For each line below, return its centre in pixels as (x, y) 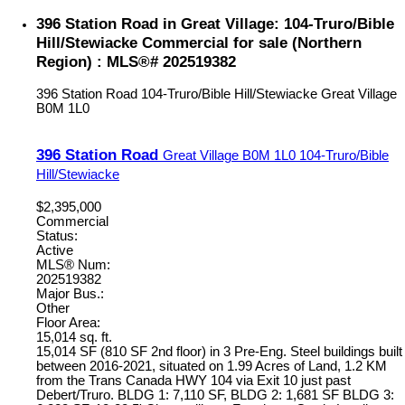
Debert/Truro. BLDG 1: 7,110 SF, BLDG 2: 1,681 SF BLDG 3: (215, 395)
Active (55, 250)
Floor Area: (68, 322)
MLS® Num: (73, 264)
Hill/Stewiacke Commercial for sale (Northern (199, 43)
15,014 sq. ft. (74, 337)
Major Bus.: (70, 293)
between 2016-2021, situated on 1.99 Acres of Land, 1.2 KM (212, 366)
